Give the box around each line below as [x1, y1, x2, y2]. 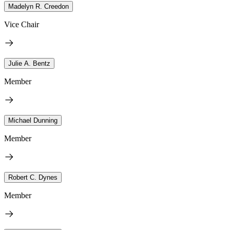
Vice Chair [4, 20, 39, 29]
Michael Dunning [8, 116, 57, 124]
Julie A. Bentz [8, 59, 50, 67]
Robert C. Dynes [8, 173, 57, 181]
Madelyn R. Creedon [8, 2, 69, 10]
